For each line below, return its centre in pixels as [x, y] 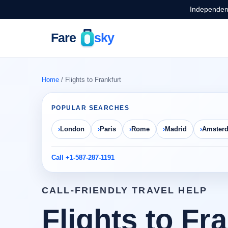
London [72, 129]
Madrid [176, 129]
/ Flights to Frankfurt [90, 80]
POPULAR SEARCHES [91, 108]
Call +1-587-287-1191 [83, 158]
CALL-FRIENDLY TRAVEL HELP [124, 191]
